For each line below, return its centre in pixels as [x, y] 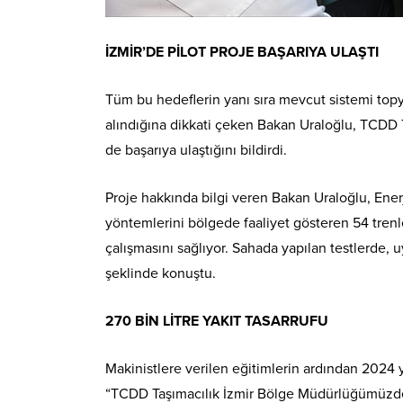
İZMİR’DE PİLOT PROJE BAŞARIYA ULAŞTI [242, 52]
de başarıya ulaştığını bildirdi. [196, 150]
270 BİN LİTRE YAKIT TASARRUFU [217, 321]
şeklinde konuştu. [161, 273]
